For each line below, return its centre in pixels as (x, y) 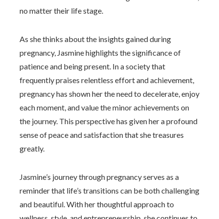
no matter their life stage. (61, 11)
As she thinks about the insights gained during (95, 39)
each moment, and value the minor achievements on (104, 107)
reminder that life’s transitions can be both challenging (109, 190)
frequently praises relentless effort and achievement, (107, 80)
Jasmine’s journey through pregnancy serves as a (99, 177)
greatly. (32, 148)
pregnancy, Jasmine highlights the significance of (100, 53)
